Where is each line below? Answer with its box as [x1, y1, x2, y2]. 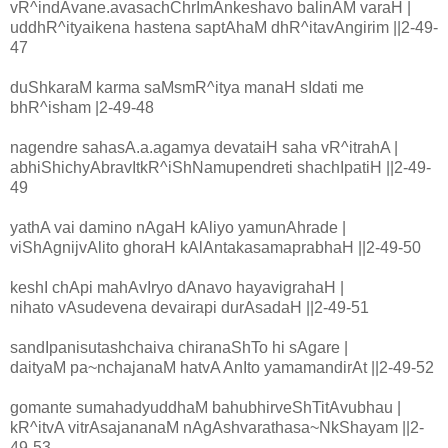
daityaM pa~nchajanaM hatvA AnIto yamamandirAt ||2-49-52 [10, 359, 434, 377]
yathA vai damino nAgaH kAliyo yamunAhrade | [10, 219, 346, 237]
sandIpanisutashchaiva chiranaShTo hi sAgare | [10, 339, 348, 357]
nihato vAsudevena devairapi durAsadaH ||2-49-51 [10, 299, 373, 317]
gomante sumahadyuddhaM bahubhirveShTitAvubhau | [10, 399, 401, 417]
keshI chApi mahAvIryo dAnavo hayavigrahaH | [10, 279, 348, 297]
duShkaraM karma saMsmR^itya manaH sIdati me [10, 79, 364, 97]
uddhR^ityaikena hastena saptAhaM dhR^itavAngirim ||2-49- [10, 19, 438, 37]
